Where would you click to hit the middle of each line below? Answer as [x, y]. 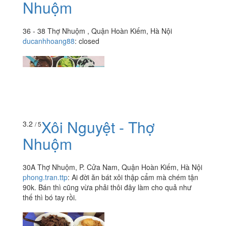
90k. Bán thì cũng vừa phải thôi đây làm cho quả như [107, 187]
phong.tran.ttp [45, 177]
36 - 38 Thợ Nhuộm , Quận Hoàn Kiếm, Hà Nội [97, 31]
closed [89, 41]
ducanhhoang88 [49, 41]
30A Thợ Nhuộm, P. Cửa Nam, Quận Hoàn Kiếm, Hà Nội [112, 167]
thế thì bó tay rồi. [50, 197]
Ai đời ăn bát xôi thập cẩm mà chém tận [135, 177]
